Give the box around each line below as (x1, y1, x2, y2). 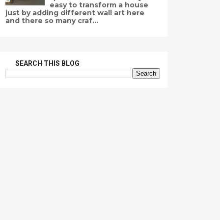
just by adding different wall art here (5, 8, 144, 17)
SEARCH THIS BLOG (15, 59, 80, 67)
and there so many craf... (5, 16, 98, 25)
